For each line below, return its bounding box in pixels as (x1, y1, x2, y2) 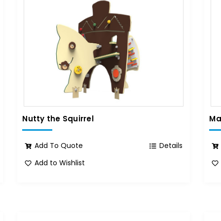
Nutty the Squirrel (22, 113, 94, 124)
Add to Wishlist (35, 157, 85, 168)
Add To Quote (35, 140, 83, 150)
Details (159, 140, 183, 150)
